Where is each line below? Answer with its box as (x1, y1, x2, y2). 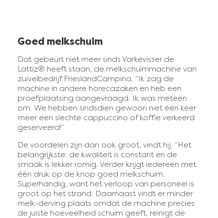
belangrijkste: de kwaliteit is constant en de (18, 150, 177, 160)
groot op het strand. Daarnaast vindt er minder (18, 189, 193, 199)
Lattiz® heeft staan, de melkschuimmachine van (18, 65, 197, 74)
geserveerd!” (18, 123, 64, 132)
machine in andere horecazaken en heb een (18, 84, 182, 93)
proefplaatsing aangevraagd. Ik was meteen (18, 94, 187, 103)
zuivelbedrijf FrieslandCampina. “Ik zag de (18, 74, 174, 84)
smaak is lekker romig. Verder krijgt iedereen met (18, 160, 196, 169)
